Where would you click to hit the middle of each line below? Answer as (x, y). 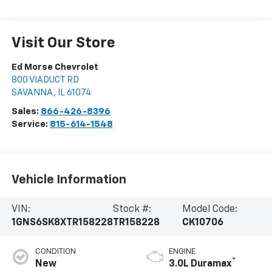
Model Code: (209, 210)
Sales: (26, 112)
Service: (30, 124)
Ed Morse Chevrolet (55, 67)
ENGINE (182, 252)
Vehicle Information (69, 179)
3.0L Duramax (200, 264)
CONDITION (55, 252)
